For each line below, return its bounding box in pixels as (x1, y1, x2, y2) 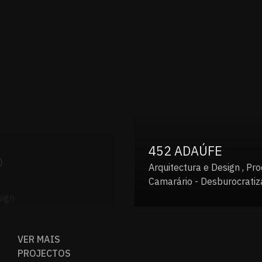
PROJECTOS (18, 247, 71, 260)
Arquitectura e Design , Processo (32, 159, 169, 171)
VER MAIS (18, 233, 60, 246)
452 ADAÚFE (32, 140, 106, 157)
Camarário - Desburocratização (32, 173, 164, 185)
